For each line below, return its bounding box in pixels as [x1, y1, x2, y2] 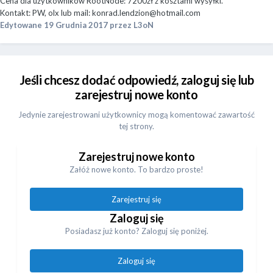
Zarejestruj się [112, 194, 161, 205]
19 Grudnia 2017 [44, 20, 108, 30]
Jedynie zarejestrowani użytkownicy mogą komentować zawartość [18, 110, 255, 120]
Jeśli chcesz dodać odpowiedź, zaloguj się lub [19, 73, 254, 88]
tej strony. [119, 121, 154, 132]
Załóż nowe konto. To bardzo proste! [69, 165, 204, 175]
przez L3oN [108, 20, 154, 30]
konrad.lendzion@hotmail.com [92, 8, 200, 18]
